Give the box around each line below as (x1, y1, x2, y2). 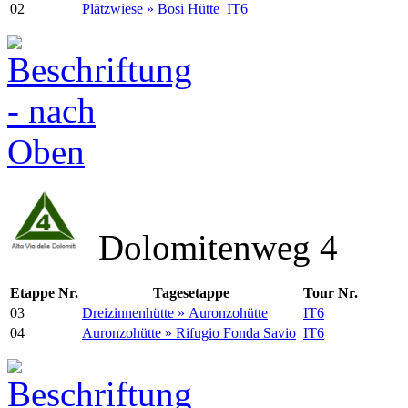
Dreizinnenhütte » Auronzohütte (82, 305, 268, 321)
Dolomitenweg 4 (80, 228, 338, 268)
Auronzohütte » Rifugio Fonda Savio (82, 325, 296, 342)
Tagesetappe (152, 285, 229, 301)
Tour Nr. (303, 285, 358, 301)
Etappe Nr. (10, 285, 78, 301)
